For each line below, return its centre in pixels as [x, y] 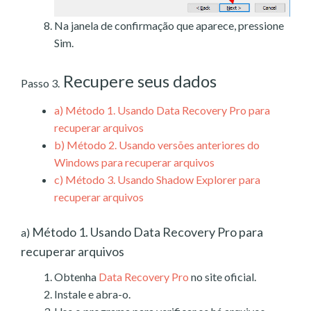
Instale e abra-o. [92, 294]
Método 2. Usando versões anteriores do [162, 145]
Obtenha [76, 277]
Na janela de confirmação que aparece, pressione [169, 25]
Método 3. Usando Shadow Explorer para [162, 179]
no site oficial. [222, 277]
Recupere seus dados [138, 81]
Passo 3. [40, 83]
